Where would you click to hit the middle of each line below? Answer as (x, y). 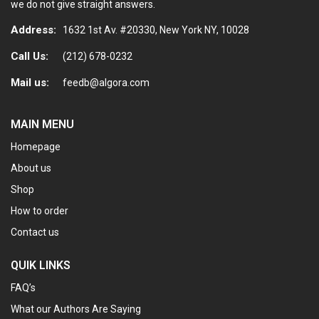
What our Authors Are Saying (76, 309)
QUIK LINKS (41, 266)
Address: (33, 30)
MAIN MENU (42, 125)
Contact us (35, 232)
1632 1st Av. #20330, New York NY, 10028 (156, 30)
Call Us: (30, 57)
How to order (40, 211)
